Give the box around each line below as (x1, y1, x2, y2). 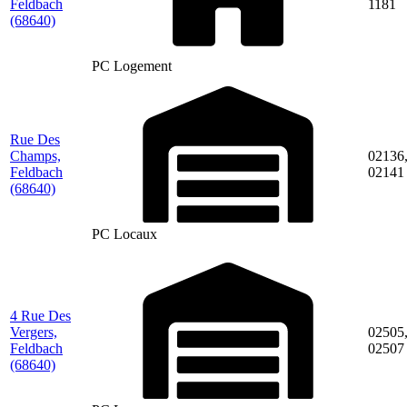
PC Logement (92, 57, 172, 74)
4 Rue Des (10, 307, 71, 323)
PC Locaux (92, 225, 157, 242)
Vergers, (10, 323, 57, 340)
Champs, (10, 147, 61, 164)
